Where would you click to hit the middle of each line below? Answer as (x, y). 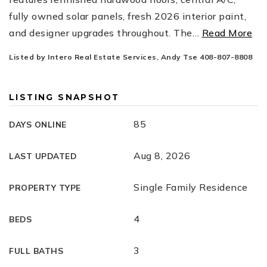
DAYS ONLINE (38, 124)
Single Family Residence (191, 187)
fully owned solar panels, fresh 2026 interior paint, (128, 16)
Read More (227, 33)
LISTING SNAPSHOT (64, 97)
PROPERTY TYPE (45, 187)
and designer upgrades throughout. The (101, 33)
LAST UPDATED (43, 156)
